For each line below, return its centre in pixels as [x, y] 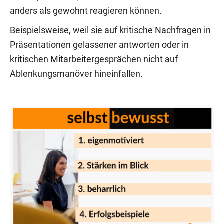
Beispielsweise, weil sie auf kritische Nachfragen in [110, 30]
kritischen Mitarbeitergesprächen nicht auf [94, 59]
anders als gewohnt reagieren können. [86, 11]
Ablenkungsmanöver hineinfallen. [76, 74]
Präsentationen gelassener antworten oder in [99, 45]
